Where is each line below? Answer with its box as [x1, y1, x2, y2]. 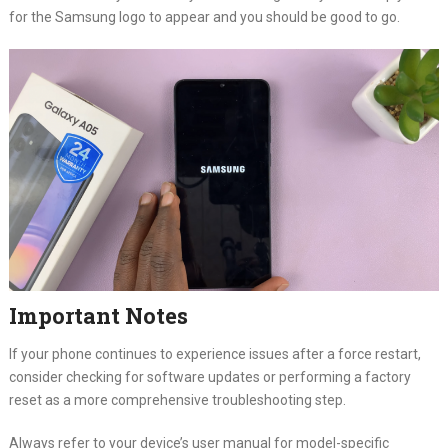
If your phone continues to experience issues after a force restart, [8, 345, 421, 362]
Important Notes [8, 300, 188, 330]
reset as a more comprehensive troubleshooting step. [8, 391, 346, 408]
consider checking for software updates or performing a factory [8, 368, 411, 385]
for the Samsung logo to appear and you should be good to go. [8, 9, 400, 26]
